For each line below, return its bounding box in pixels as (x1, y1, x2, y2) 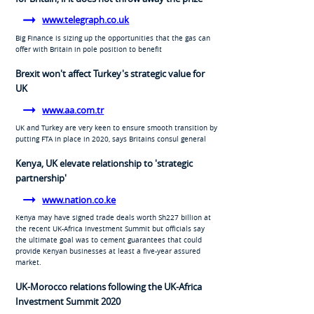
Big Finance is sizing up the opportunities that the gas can (15, 33, 210, 43)
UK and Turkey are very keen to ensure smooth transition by (15, 123, 217, 133)
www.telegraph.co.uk (42, 13, 130, 27)
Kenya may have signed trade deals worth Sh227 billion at (15, 212, 211, 223)
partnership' (15, 172, 67, 185)
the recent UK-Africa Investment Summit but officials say (15, 224, 205, 234)
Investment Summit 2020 (15, 295, 121, 308)
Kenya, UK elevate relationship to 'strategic (15, 157, 193, 170)
